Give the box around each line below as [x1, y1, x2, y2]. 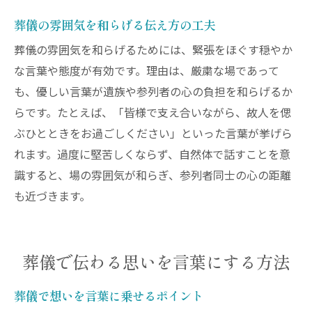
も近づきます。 [14, 187, 91, 207]
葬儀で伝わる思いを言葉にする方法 [22, 249, 290, 274]
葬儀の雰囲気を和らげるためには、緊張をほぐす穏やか [14, 41, 292, 61]
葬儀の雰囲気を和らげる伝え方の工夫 [14, 15, 215, 33]
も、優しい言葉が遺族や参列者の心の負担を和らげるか [14, 83, 292, 102]
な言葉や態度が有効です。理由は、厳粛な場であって [14, 62, 279, 81]
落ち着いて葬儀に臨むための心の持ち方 [68, 42, 268, 62]
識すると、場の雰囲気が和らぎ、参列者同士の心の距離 [14, 166, 291, 186]
